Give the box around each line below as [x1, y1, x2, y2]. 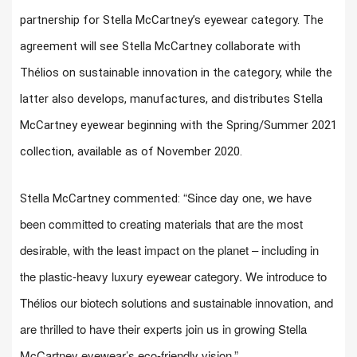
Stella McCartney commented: [20, 190, 183, 206]
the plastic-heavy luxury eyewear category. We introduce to [20, 267, 327, 284]
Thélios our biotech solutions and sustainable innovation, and [20, 293, 333, 311]
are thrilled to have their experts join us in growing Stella [20, 320, 307, 337]
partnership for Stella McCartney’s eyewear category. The [20, 12, 324, 27]
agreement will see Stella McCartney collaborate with [20, 38, 300, 53]
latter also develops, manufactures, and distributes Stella [20, 91, 323, 106]
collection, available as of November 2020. [20, 143, 242, 159]
